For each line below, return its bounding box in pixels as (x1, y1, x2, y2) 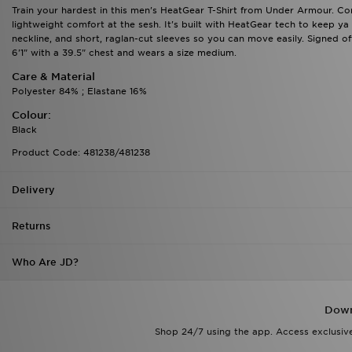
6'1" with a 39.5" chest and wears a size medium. (12, 47, 236, 58)
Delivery (12, 184, 55, 196)
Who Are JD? (12, 256, 79, 268)
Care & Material (12, 71, 95, 82)
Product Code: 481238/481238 (12, 147, 150, 158)
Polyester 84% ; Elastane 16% (12, 86, 147, 97)
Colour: (12, 109, 51, 121)
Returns (12, 220, 50, 232)
